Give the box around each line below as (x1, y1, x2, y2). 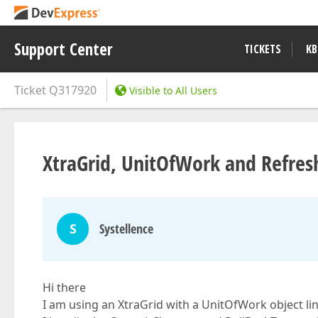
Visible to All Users (129, 84, 217, 97)
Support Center (14, 38, 113, 60)
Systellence (99, 220, 153, 237)
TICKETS (244, 41, 281, 57)
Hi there (43, 280, 86, 295)
